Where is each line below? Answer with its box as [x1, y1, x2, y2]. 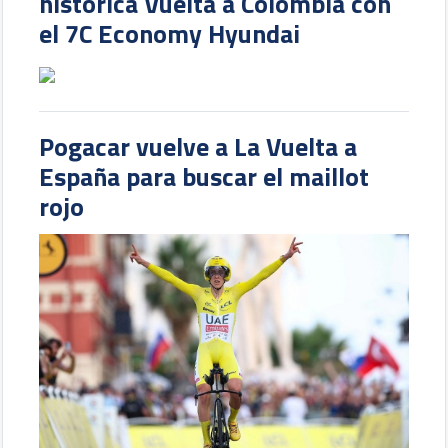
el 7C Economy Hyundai [39, 13, 301, 53]
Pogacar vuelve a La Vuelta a [39, 126, 358, 166]
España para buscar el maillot [39, 156, 370, 196]
